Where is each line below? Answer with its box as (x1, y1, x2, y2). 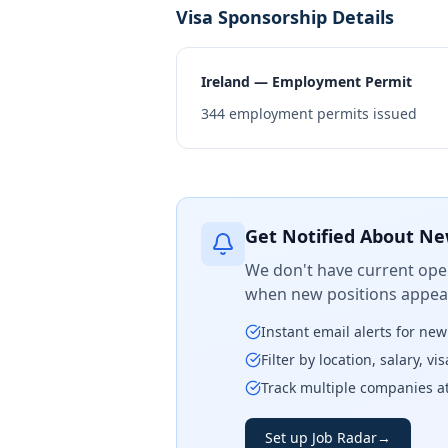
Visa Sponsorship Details (176, 5, 394, 29)
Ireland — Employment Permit (201, 72, 412, 91)
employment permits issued (225, 104, 417, 123)
